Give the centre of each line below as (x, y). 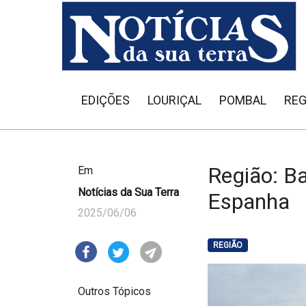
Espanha (249, 201)
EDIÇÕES (106, 100)
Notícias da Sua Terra (128, 192)
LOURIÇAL (175, 100)
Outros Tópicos (114, 292)
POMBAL (243, 100)
